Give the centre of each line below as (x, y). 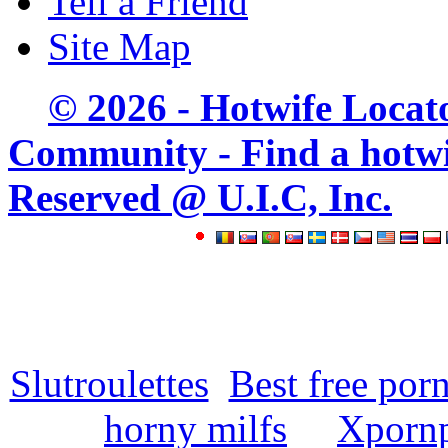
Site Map (119, 46)
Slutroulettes (109, 383)
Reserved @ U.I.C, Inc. (200, 197)
